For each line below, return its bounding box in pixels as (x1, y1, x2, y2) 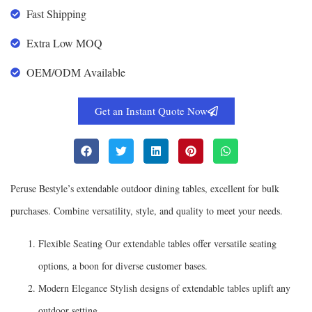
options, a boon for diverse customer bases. (38, 258, 208, 272)
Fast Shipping (26, 6, 86, 21)
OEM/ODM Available (26, 64, 125, 79)
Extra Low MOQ (26, 35, 102, 50)
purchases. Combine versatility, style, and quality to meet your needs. (10, 203, 283, 217)
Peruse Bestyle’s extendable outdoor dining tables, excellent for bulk (10, 181, 279, 195)
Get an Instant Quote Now (94, 103, 208, 118)
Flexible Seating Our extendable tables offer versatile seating (38, 236, 276, 250)
